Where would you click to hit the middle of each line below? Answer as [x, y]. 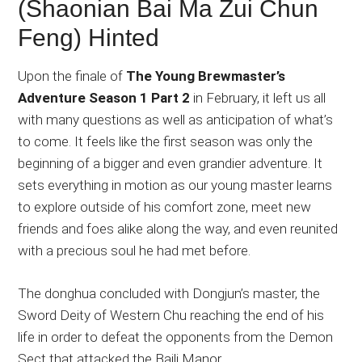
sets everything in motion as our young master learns [175, 185]
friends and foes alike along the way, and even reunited [178, 228]
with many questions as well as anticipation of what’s [176, 119]
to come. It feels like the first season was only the [166, 141]
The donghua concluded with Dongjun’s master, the [169, 293]
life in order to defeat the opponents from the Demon [176, 337]
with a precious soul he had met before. [135, 250]
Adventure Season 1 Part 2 [104, 97]
